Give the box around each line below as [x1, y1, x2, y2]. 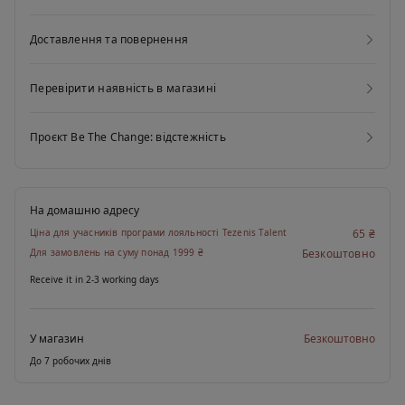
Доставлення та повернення [30, 32, 188, 48]
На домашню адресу [30, 202, 139, 219]
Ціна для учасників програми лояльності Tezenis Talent [30, 226, 287, 240]
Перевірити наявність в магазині [30, 80, 217, 97]
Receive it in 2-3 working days [30, 273, 159, 287]
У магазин [30, 331, 84, 347]
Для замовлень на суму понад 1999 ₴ [30, 246, 202, 259]
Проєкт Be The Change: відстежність [30, 129, 226, 146]
